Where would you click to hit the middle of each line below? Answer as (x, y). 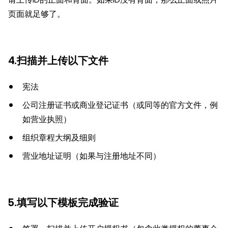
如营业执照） (47, 119)
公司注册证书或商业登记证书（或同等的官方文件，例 (120, 105)
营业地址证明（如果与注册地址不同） (92, 156)
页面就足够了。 (37, 14)
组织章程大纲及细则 (59, 138)
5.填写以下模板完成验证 (63, 203)
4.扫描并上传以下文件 (58, 61)
